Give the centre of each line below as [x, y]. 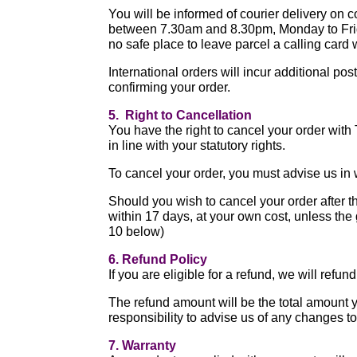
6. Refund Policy [158, 259]
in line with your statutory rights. [199, 145]
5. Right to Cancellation [180, 115]
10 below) [137, 231]
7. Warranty [143, 345]
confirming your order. [170, 87]
